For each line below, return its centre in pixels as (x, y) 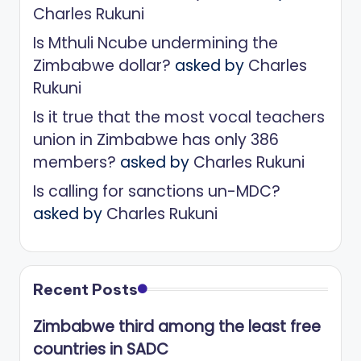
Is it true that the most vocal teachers (179, 118)
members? (75, 163)
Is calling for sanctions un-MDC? (157, 192)
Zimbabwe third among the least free (177, 327)
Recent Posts (85, 290)
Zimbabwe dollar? (102, 66)
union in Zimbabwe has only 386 (156, 140)
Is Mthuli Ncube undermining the (156, 44)
